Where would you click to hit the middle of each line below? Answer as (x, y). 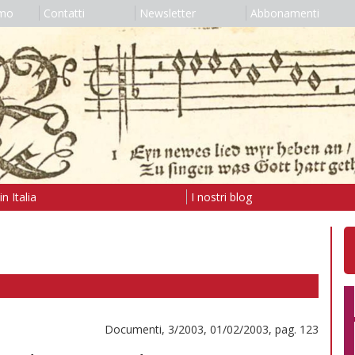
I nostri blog (221, 197)
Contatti (64, 13)
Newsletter (167, 13)
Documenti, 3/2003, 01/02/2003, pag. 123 (212, 329)
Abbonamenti (284, 13)
